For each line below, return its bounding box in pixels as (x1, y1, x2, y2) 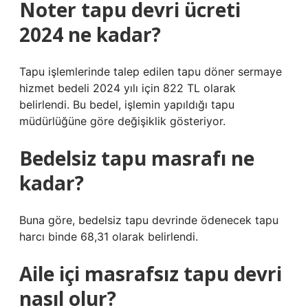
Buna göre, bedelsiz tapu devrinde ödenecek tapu (19, 213, 278, 227)
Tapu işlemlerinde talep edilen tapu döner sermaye (19, 65, 282, 78)
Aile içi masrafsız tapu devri (19, 261, 282, 287)
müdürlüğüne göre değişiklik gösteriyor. (19, 114, 225, 128)
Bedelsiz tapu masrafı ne (19, 145, 254, 171)
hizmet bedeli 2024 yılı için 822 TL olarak (19, 81, 236, 95)
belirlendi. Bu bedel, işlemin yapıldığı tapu (19, 98, 234, 111)
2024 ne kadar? (19, 21, 161, 47)
